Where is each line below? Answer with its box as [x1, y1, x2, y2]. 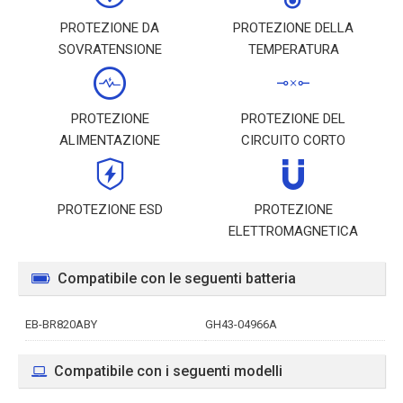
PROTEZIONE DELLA [233, 20, 354, 36]
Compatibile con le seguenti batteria [58, 270, 296, 287]
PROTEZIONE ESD [57, 201, 163, 218]
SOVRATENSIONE [58, 41, 162, 58]
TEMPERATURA [247, 41, 339, 58]
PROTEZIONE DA [60, 20, 159, 36]
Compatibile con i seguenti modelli [54, 363, 282, 380]
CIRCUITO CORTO [241, 132, 345, 148]
